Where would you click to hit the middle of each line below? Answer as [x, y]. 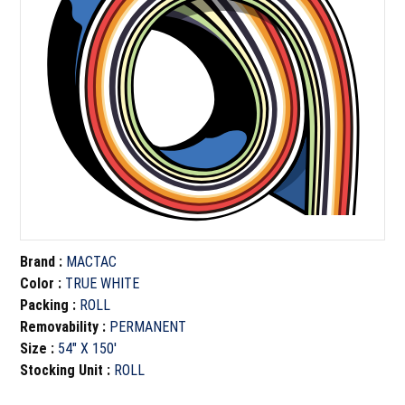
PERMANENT [148, 327]
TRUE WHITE [103, 283]
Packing [45, 305]
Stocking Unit [62, 370]
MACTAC [92, 262]
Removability [60, 327]
